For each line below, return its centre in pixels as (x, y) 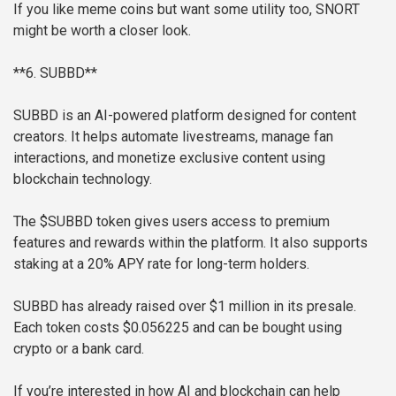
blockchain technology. (83, 179)
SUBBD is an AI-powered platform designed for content (185, 116)
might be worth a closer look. (102, 31)
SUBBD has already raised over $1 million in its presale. (185, 307)
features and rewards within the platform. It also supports (190, 243)
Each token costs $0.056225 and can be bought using (178, 328)
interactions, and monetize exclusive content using (169, 158)
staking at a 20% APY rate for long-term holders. (161, 264)
